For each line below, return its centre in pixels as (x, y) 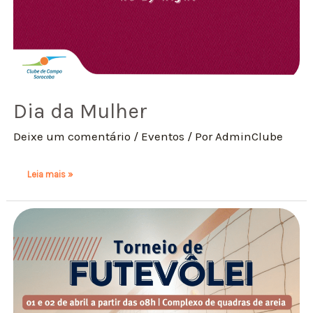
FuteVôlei (45, 231)
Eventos (163, 137)
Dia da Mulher (81, 111)
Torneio (42, 212)
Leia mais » (50, 174)
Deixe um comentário (72, 137)
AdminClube (249, 137)
